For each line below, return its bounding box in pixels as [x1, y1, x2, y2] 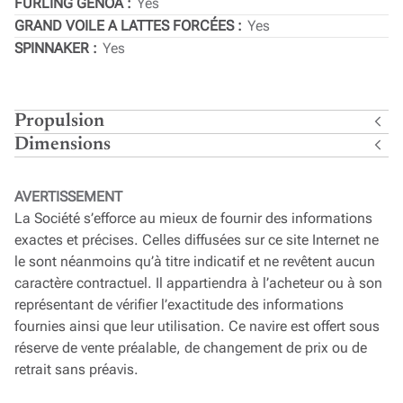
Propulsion [14, 112, 104, 132]
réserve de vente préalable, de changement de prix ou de [14, 339, 367, 357]
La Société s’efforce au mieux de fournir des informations [14, 210, 372, 228]
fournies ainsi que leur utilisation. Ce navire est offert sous [14, 318, 380, 336]
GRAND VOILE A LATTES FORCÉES [14, 17, 237, 35]
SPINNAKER [14, 40, 93, 58]
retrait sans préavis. [14, 361, 139, 379]
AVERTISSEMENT [14, 188, 122, 206]
